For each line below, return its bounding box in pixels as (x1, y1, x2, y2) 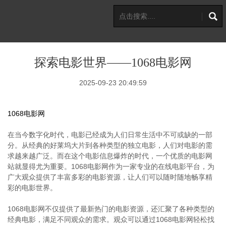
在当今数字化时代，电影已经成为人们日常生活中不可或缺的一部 (8, 131, 212, 139)
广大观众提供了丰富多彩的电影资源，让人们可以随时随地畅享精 (8, 173, 212, 181)
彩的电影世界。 (8, 184, 57, 192)
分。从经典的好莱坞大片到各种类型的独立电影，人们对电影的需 (8, 141, 212, 149)
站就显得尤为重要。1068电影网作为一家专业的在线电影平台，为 (8, 162, 214, 171)
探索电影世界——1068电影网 (34, 56, 192, 69)
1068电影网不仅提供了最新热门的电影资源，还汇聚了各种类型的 (8, 205, 214, 213)
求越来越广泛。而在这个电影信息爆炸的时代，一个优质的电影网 (8, 152, 212, 160)
